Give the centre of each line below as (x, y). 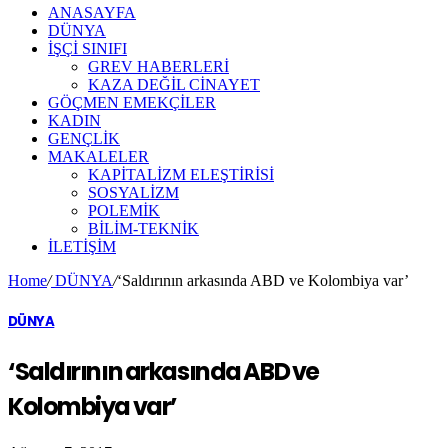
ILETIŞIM (82, 246)
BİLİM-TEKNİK (143, 228)
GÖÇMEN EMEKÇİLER (132, 102)
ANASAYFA (92, 12)
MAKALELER (98, 156)
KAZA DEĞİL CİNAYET (174, 84)
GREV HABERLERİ (158, 66)
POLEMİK (124, 210)
